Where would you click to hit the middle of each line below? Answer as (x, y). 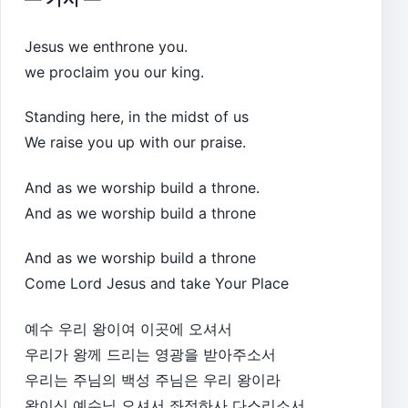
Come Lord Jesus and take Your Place (157, 284)
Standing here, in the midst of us (137, 117)
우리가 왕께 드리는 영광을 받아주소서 (150, 354)
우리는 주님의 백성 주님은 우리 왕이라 (153, 379)
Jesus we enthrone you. (106, 46)
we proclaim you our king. (114, 71)
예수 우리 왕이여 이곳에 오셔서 (128, 328)
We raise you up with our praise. (135, 143)
